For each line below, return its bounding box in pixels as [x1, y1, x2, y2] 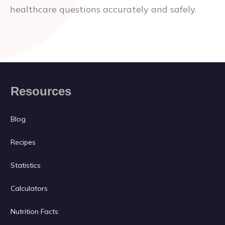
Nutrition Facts [11, 207, 58, 216]
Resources [11, 84, 71, 98]
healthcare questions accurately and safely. [10, 4, 196, 15]
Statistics [11, 161, 41, 170]
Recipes [11, 138, 36, 147]
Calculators [11, 184, 48, 193]
